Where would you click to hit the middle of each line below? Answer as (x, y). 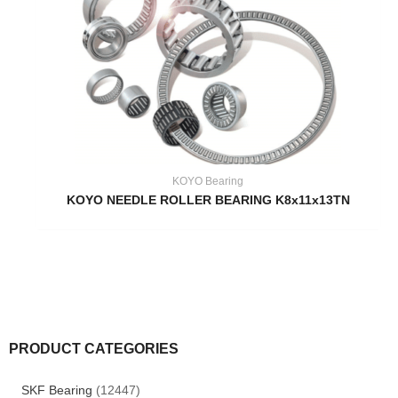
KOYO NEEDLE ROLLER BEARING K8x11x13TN (208, 200)
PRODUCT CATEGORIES (94, 349)
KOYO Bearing (208, 180)
